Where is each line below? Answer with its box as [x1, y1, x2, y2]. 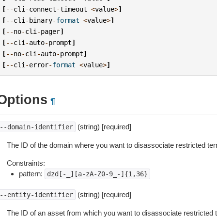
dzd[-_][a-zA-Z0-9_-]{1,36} [46, 170, 148, 178]
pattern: [18, 170, 45, 178]
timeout [60, 5, 88, 13]
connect [29, 5, 57, 13]
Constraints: [6, 159, 45, 167]
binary [29, 16, 53, 24]
